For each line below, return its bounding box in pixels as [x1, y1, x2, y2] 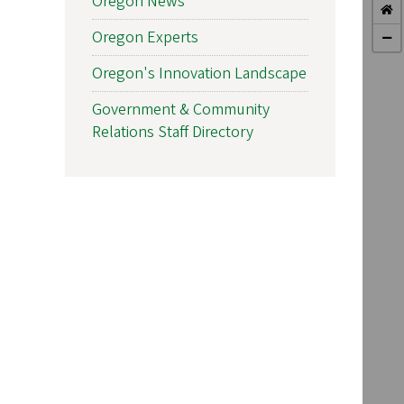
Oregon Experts [92, 25, 198, 49]
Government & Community [92, 97, 270, 121]
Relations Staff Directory [92, 120, 253, 143]
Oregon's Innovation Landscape [92, 61, 307, 85]
